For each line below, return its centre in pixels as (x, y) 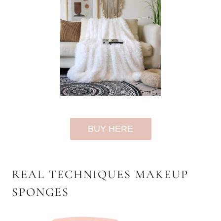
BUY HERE (110, 129)
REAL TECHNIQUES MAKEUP (100, 174)
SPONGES (40, 192)
